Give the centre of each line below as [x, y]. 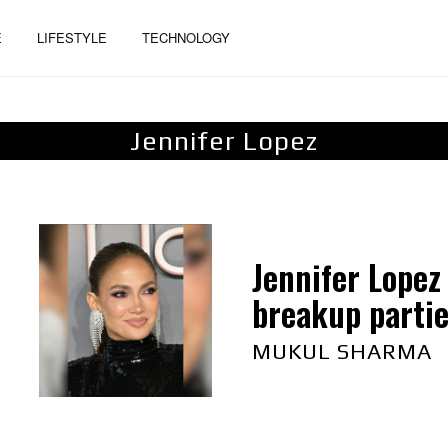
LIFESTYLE [72, 38]
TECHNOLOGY [186, 38]
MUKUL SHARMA [342, 351]
